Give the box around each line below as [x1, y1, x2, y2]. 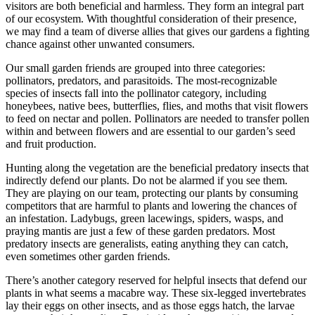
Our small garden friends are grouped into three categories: [6, 62, 265, 75]
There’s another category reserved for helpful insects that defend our [6, 274, 307, 287]
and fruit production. [6, 138, 96, 150]
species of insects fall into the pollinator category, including [6, 87, 266, 100]
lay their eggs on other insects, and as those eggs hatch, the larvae [6, 300, 295, 312]
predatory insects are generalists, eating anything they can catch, [6, 238, 288, 250]
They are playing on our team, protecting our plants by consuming [6, 187, 298, 200]
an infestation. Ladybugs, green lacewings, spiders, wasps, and [6, 212, 283, 225]
